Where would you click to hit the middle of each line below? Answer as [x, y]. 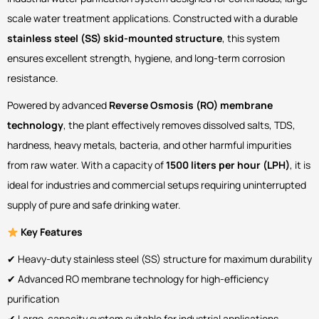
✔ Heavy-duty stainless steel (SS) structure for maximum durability [159, 259]
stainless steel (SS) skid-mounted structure [115, 38]
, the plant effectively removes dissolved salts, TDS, [179, 125]
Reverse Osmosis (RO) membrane [191, 105]
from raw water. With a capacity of [87, 165]
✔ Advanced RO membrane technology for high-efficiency [138, 279]
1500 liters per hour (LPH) [228, 165]
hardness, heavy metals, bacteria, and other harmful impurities [149, 145]
